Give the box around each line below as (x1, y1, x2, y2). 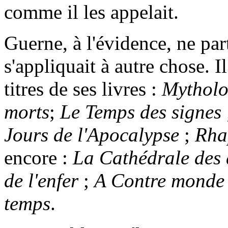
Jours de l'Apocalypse (4, 123, 179, 146)
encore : (4, 146, 73, 168)
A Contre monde (94, 169, 224, 191)
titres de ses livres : (4, 77, 162, 100)
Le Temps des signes (60, 100, 221, 123)
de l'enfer (4, 169, 78, 191)
